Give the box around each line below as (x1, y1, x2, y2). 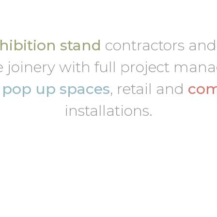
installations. (64, 102, 153, 120)
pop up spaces (2, 80, 110, 98)
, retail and (110, 80, 188, 98)
